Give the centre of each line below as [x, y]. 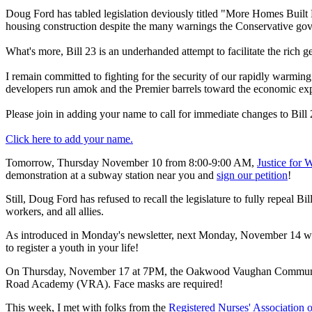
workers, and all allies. [55, 211]
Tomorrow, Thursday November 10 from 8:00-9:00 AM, [131, 162]
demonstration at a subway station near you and [111, 175]
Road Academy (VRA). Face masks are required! [114, 283]
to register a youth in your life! [72, 247]
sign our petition [252, 175]
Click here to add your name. [69, 139]
